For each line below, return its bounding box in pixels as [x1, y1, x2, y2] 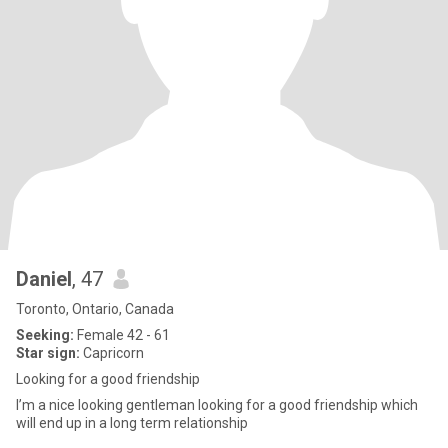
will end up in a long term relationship [16, 415, 248, 431]
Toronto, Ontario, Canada [16, 301, 174, 317]
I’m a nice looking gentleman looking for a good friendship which [16, 397, 418, 413]
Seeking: [16, 327, 74, 343]
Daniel [16, 267, 72, 291]
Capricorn [80, 345, 144, 361]
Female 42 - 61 [74, 327, 170, 343]
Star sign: [16, 345, 80, 361]
